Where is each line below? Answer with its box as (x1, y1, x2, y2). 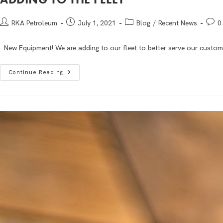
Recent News (158, 18, 197, 27)
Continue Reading (8, 68, 63, 76)
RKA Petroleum (11, 18, 57, 27)
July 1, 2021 (78, 18, 116, 27)
